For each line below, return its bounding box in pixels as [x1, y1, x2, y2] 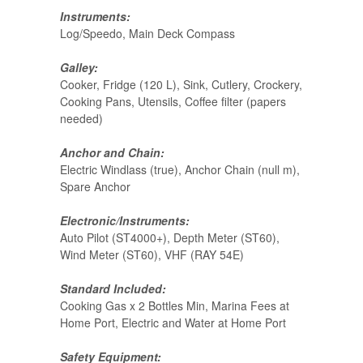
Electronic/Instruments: [60, 212, 190, 229]
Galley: [60, 59, 98, 76]
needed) [60, 110, 103, 127]
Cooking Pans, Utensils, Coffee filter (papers [60, 93, 286, 110]
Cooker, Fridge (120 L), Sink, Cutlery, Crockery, [60, 76, 302, 93]
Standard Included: [60, 280, 166, 297]
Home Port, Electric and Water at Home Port [60, 314, 286, 331]
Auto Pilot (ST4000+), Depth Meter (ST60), [60, 229, 280, 246]
